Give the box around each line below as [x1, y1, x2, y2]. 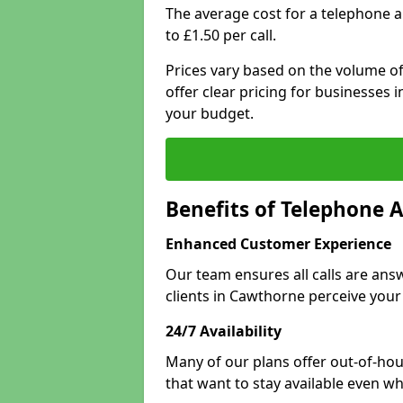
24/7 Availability [166, 321, 282, 341]
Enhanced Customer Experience [166, 234, 391, 254]
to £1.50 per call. [166, 25, 276, 45]
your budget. [166, 103, 254, 123]
